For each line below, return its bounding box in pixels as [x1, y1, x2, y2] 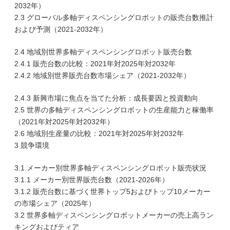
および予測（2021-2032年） [14, 25, 107, 33]
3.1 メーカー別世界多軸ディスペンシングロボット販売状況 [14, 164, 206, 172]
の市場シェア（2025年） [14, 199, 95, 207]
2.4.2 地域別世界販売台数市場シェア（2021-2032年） [14, 71, 190, 80]
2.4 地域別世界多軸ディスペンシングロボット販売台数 [14, 48, 192, 56]
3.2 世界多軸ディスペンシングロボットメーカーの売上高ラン [14, 211, 214, 219]
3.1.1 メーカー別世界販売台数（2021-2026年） [14, 176, 169, 184]
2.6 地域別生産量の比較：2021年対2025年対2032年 [14, 129, 184, 138]
